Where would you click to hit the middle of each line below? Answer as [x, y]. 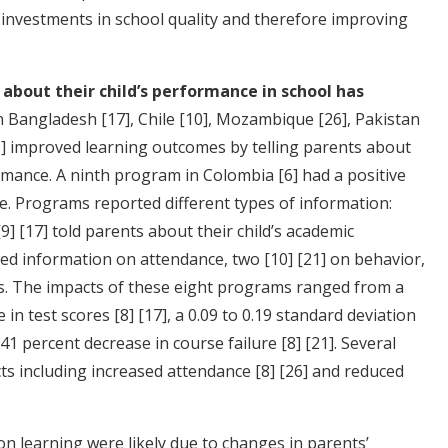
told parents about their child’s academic [201, 230]
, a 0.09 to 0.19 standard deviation [291, 314]
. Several [365, 342]
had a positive [352, 174]
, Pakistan [383, 118]
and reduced [356, 370]
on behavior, [375, 258]
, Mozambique [263, 118]
